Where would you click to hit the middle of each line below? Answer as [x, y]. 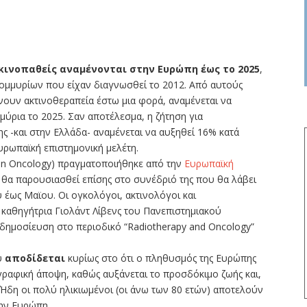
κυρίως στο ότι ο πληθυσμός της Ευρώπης [162, 258]
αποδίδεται [36, 258]
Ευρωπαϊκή [209, 164]
